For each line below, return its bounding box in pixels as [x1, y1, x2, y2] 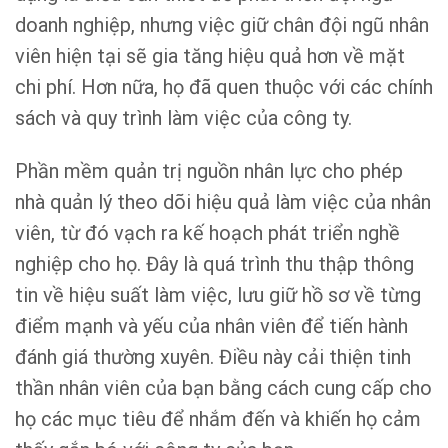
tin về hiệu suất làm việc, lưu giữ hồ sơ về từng [15, 282, 421, 307]
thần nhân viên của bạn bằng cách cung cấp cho [15, 375, 432, 400]
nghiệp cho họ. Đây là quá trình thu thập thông [15, 251, 414, 276]
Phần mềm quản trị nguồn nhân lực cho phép [15, 158, 403, 183]
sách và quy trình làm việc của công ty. [15, 105, 352, 130]
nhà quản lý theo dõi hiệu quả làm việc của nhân [15, 189, 431, 214]
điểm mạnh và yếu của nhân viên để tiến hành [15, 313, 408, 338]
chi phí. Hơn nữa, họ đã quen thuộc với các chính [15, 74, 433, 99]
